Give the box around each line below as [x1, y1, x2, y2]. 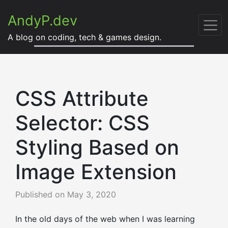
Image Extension [15, 159, 177, 184]
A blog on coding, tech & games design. [8, 32, 161, 42]
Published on [15, 189, 67, 199]
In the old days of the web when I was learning [15, 214, 195, 224]
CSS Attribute [15, 86, 149, 111]
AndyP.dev [8, 12, 77, 29]
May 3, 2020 [67, 189, 116, 199]
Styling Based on [15, 135, 179, 160]
